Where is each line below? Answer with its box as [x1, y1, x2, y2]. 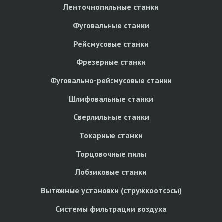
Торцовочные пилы [76, 148, 146, 159]
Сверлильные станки [73, 111, 149, 122]
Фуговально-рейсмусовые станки [50, 75, 172, 85]
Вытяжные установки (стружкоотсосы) [40, 185, 182, 195]
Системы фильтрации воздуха [55, 203, 166, 214]
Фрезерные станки [76, 56, 146, 67]
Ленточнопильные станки [63, 1, 159, 12]
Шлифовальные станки [69, 93, 153, 104]
